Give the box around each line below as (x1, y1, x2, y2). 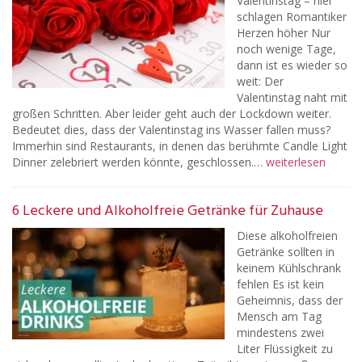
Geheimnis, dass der (237, 293, 343, 308)
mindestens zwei (237, 325, 324, 340)
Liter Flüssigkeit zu (237, 341, 333, 356)
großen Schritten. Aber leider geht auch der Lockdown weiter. (12, 106, 331, 121)
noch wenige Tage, (237, 41, 336, 57)
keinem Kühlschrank (237, 260, 341, 276)
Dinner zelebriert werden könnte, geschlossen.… (12, 154, 266, 170)
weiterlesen (266, 154, 326, 170)
